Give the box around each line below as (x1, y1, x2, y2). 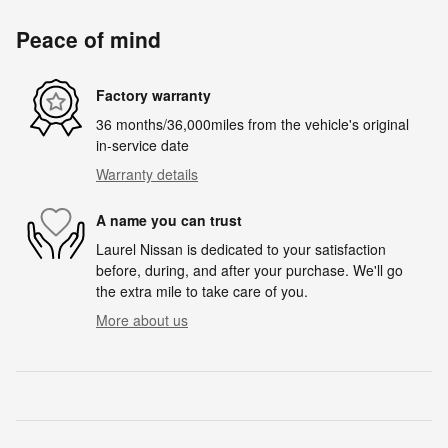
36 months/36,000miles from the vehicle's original (96, 114, 409, 135)
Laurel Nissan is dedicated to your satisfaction (96, 239, 386, 260)
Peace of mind (16, 24, 161, 55)
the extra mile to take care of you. (96, 281, 308, 302)
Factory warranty (96, 84, 211, 105)
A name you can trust (96, 209, 242, 230)
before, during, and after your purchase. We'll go (96, 260, 403, 281)
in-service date (96, 135, 189, 156)
